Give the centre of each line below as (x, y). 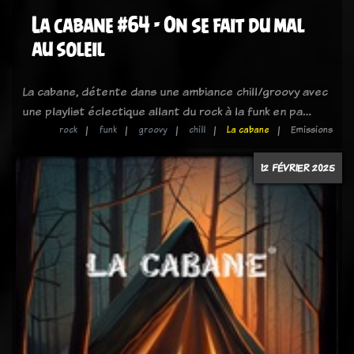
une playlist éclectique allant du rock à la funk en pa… (167, 111)
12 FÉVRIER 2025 (298, 168)
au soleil (68, 49)
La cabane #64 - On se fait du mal (168, 25)
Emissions (312, 130)
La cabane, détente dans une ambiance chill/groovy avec (175, 91)
